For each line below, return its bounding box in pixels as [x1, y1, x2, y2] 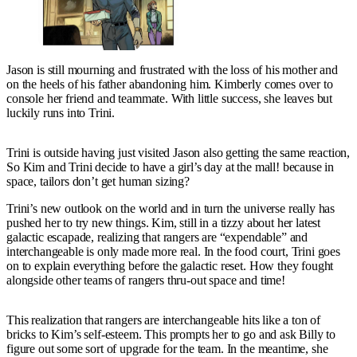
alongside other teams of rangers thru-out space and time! [6, 273, 285, 287]
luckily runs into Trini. [6, 105, 116, 120]
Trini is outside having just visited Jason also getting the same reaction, [6, 145, 351, 159]
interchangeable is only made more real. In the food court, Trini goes [6, 244, 340, 258]
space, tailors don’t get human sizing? [6, 174, 190, 188]
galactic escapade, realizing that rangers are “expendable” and [6, 229, 308, 244]
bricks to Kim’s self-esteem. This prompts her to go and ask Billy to [6, 327, 336, 341]
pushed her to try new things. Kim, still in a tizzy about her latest [6, 215, 321, 229]
